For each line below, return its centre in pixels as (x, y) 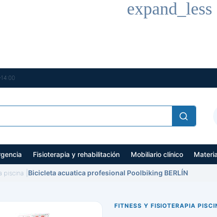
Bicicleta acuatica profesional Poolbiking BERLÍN (108, 173)
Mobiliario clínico (157, 154)
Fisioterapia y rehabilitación (76, 154)
